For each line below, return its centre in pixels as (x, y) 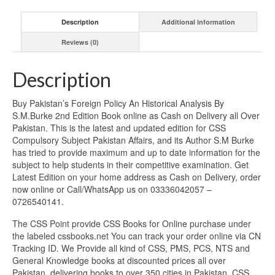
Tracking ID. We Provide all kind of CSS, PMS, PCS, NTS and (131, 248)
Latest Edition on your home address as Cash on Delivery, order (137, 177)
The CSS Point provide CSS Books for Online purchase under (132, 224)
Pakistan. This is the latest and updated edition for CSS (119, 128)
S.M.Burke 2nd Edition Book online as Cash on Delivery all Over (136, 116)
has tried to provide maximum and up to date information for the (136, 153)
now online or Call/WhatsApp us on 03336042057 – (112, 189)
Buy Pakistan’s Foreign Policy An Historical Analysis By (118, 103)
